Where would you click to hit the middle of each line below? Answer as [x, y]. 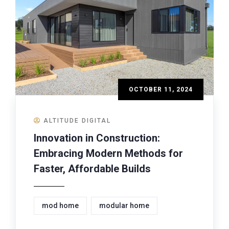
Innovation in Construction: [97, 138]
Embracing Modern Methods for [108, 153]
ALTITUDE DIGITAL [77, 120]
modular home [124, 205]
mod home [60, 205]
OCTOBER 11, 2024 [161, 89]
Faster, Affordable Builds [92, 168]
